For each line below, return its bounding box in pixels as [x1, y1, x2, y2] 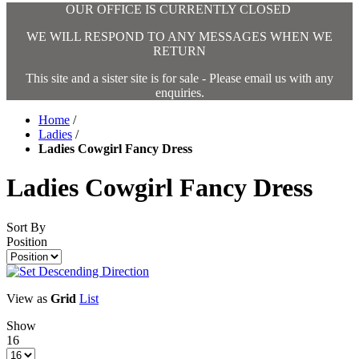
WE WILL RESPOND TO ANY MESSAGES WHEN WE [26, 29, 333, 43]
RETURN [153, 43, 206, 58]
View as [6, 291, 47, 305]
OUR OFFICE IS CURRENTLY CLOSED [65, 2, 294, 16]
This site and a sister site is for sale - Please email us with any [26, 71, 333, 85]
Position [6, 234, 47, 248]
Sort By [6, 220, 46, 234]
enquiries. [155, 85, 204, 99]
